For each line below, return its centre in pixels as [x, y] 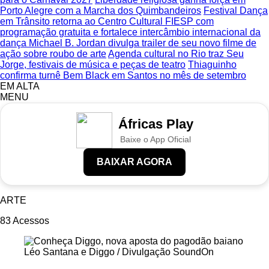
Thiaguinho [212, 65]
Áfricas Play [156, 124]
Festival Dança [236, 11]
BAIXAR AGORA [134, 162]
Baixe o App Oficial [156, 139]
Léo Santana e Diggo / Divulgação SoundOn [119, 252]
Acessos [31, 221]
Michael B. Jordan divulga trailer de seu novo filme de [143, 43]
